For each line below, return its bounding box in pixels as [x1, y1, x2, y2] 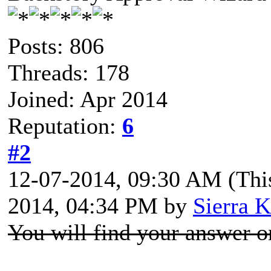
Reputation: [8, 113, 122, 139]
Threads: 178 [8, 60, 129, 85]
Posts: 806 [8, 33, 104, 59]
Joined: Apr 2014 [8, 87, 168, 112]
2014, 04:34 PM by [8, 193, 193, 218]
